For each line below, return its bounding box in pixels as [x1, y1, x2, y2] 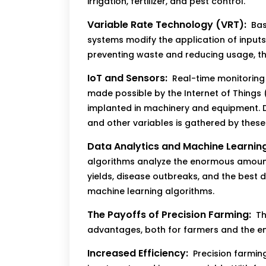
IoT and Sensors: [87, 71, 167, 85]
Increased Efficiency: [87, 246, 188, 261]
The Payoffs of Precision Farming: [87, 208, 251, 222]
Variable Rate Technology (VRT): [87, 18, 246, 32]
